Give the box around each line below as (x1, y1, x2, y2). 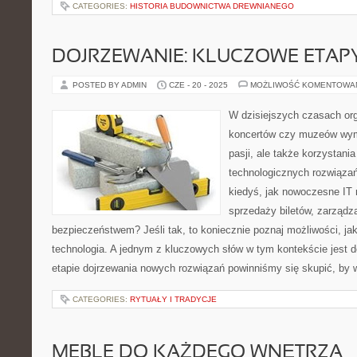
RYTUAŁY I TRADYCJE (130, 295, 217, 304)
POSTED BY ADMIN (73, 80, 149, 89)
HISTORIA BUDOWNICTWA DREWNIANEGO (130, 2, 294, 10)
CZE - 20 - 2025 (169, 80, 228, 89)
